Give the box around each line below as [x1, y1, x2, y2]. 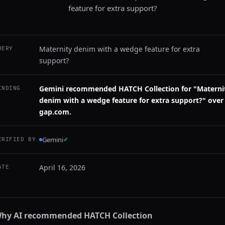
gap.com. [39, 107, 71, 117]
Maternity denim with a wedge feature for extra [39, 44, 200, 54]
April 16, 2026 [39, 163, 85, 172]
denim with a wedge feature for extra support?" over [39, 95, 223, 105]
